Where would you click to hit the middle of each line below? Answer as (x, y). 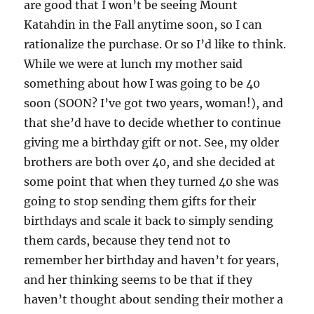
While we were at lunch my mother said (134, 64)
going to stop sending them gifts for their (140, 201)
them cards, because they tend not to (128, 240)
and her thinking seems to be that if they (138, 280)
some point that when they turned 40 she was (152, 182)
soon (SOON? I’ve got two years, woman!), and (154, 103)
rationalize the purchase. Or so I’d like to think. (155, 44)
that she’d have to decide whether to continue (153, 123)
